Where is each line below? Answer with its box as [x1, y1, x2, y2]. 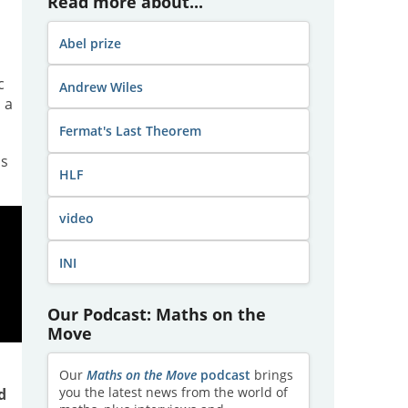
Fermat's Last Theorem [58, 121, 201, 139]
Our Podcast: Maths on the [46, 302, 266, 326]
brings [250, 365, 293, 383]
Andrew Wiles [58, 77, 143, 96]
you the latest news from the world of [58, 382, 288, 401]
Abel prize [58, 34, 121, 52]
